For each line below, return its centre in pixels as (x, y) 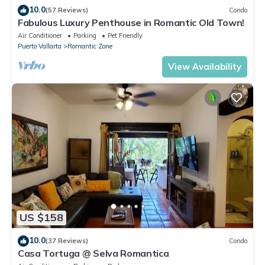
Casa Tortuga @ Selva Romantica (93, 253)
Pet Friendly (125, 35)
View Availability (205, 66)
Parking (85, 35)
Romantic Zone (90, 46)
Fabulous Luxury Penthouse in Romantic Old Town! (131, 22)
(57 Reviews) (67, 10)
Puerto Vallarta (40, 46)
